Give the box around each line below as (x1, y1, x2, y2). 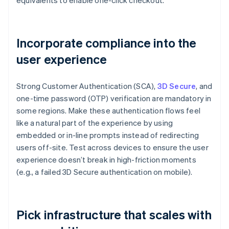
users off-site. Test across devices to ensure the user (16, 142, 209, 153)
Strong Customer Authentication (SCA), (16, 81, 157, 91)
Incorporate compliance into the (16, 35, 197, 51)
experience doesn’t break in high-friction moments (16, 154, 196, 165)
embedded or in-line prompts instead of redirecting (16, 130, 199, 141)
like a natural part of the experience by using (16, 118, 173, 128)
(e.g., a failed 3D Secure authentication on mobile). (16, 167, 193, 177)
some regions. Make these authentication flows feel (16, 105, 201, 116)
